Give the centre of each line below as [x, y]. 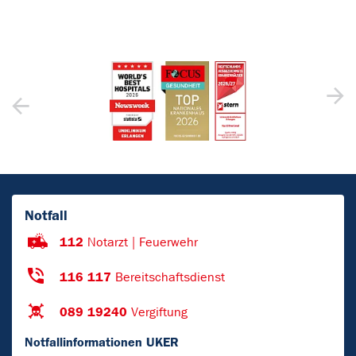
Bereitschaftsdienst [170, 277]
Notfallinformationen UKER [102, 342]
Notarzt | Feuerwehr [143, 242]
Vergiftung [159, 312]
